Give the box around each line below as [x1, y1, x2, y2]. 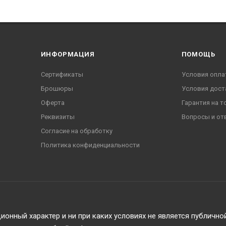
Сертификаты [40, 70, 83, 78]
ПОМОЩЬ [181, 50, 215, 58]
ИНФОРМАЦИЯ [40, 50, 95, 58]
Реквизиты [40, 112, 75, 121]
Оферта [40, 98, 65, 106]
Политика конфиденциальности [40, 141, 140, 149]
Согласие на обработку [40, 127, 112, 135]
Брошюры [40, 84, 73, 92]
